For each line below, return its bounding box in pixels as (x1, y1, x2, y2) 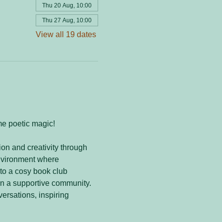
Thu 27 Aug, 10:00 (42, 17, 92, 24)
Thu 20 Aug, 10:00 (42, 2, 92, 9)
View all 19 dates (35, 30, 96, 39)
